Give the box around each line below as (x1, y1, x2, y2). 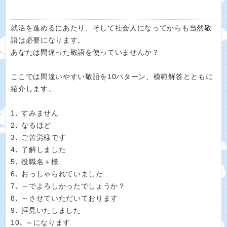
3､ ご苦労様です (11, 134, 66, 141)
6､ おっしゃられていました (11, 170, 103, 178)
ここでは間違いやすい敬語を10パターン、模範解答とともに (11, 73, 213, 81)
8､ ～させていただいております (11, 195, 119, 202)
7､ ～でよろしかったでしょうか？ (11, 182, 126, 190)
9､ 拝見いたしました (11, 207, 81, 214)
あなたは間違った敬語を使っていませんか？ (11, 49, 160, 56)
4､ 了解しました (11, 146, 66, 154)
